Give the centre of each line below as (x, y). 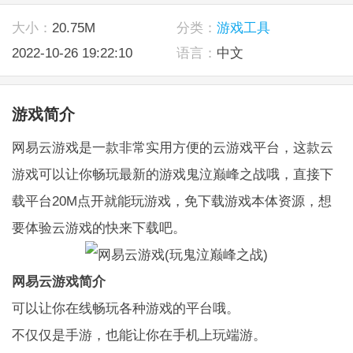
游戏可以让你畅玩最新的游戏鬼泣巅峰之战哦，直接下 (172, 174)
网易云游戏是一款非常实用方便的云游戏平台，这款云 (172, 147)
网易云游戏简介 (58, 281)
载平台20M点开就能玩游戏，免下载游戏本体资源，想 (171, 201)
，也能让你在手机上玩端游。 (179, 334)
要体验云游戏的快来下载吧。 (98, 227)
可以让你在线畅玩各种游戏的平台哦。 (125, 308)
